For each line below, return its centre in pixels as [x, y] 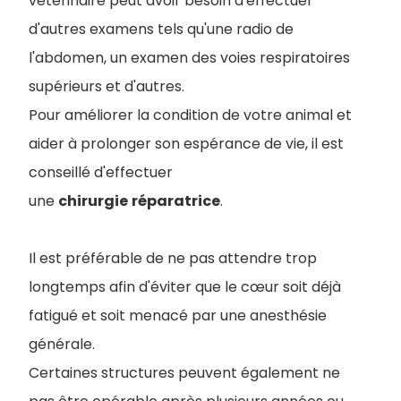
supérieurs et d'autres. [107, 87]
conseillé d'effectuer [101, 173]
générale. [62, 345]
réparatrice [176, 201]
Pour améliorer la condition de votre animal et [190, 115]
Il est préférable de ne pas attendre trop [173, 259]
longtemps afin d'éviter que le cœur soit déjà [185, 287]
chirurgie [93, 201]
